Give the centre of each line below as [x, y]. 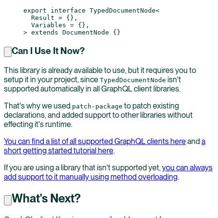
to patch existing [151, 106]
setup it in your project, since [52, 80]
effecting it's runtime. [38, 125]
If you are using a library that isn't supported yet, [83, 168]
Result [39, 18]
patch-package [97, 107]
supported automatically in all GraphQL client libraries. [92, 89]
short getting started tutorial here [59, 151]
